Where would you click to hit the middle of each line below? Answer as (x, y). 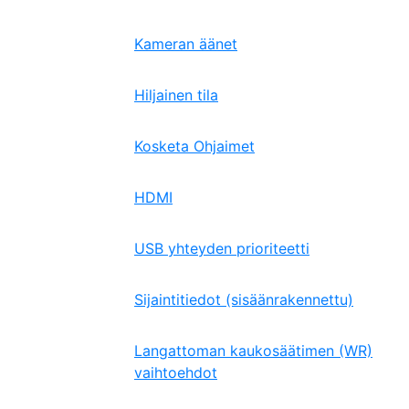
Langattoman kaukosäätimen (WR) (253, 351)
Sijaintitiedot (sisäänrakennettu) (244, 299)
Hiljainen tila (176, 95)
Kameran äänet (186, 44)
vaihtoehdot (176, 372)
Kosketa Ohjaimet (194, 146)
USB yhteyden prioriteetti (222, 248)
